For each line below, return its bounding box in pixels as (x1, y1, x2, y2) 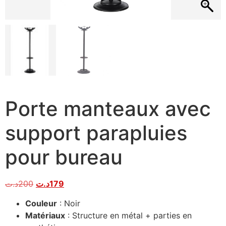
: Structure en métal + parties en (65, 210, 192, 220)
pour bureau (5, 145, 123, 170)
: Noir (57, 198, 80, 208)
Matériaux (25, 210, 65, 220)
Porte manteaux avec (5, 96, 211, 122)
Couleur (25, 198, 57, 208)
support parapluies (5, 121, 187, 146)
